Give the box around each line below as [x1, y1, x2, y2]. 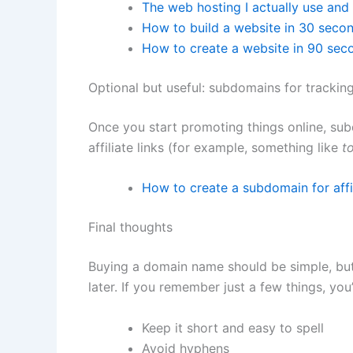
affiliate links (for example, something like [88, 139, 342, 155]
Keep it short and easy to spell [142, 320, 324, 336]
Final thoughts [88, 219, 173, 236]
